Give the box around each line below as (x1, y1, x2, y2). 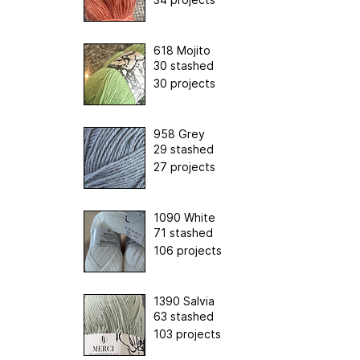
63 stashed (153, 309, 214, 323)
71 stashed (153, 225, 213, 239)
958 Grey (153, 126, 205, 141)
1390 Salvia (153, 293, 215, 308)
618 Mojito (153, 43, 211, 57)
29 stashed (153, 141, 214, 156)
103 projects (153, 326, 221, 341)
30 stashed (153, 58, 214, 72)
